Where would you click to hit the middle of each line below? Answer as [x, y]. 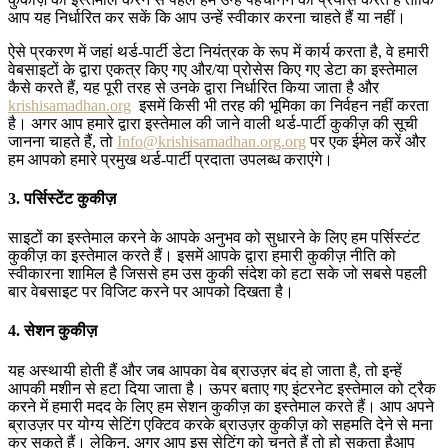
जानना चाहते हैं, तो [62, 141]
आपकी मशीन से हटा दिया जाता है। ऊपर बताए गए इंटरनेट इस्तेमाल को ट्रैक [222, 388]
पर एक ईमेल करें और [366, 141]
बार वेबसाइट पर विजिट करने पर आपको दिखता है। [151, 292]
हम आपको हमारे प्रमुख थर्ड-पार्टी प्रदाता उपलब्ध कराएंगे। [170, 159]
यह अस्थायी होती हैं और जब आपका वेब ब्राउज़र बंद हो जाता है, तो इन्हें [205, 370]
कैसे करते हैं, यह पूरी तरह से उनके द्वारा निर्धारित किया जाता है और [193, 87]
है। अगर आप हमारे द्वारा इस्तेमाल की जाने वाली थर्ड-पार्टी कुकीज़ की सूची [213, 123]
